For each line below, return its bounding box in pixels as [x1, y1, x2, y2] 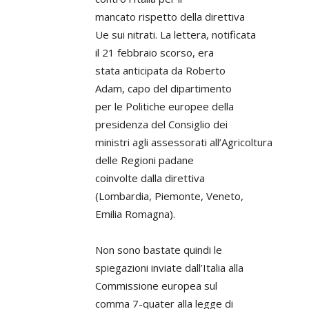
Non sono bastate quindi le [95, 243, 222, 257]
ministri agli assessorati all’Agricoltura [95, 135, 272, 149]
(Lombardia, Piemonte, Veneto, [95, 189, 243, 203]
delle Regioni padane [95, 153, 194, 167]
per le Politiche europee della [95, 99, 234, 113]
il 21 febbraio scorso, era [95, 46, 214, 59]
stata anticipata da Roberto [95, 63, 226, 77]
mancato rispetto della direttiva [95, 10, 245, 23]
